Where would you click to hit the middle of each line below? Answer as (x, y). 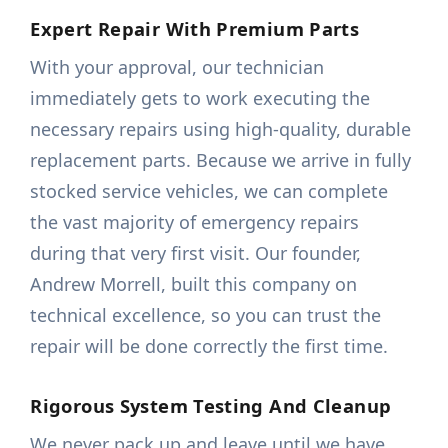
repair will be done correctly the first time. (209, 346)
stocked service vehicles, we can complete (209, 191)
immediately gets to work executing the (200, 98)
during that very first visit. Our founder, (196, 253)
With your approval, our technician (177, 67)
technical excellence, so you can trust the (206, 315)
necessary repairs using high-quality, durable (221, 129)
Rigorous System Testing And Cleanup (211, 406)
